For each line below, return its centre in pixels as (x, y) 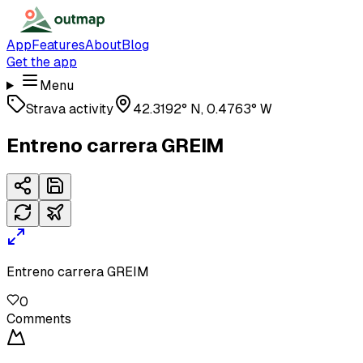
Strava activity (70, 109)
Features (58, 45)
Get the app (42, 62)
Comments (39, 318)
